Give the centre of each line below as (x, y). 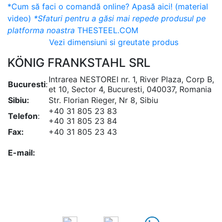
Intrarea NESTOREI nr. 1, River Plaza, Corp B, (131, 79)
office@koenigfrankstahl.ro (99, 142)
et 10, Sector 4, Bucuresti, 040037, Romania (130, 89)
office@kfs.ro (74, 152)
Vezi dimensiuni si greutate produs (111, 42)
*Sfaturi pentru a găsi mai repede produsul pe (120, 18)
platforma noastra (41, 30)
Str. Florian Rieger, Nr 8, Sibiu (103, 100)
